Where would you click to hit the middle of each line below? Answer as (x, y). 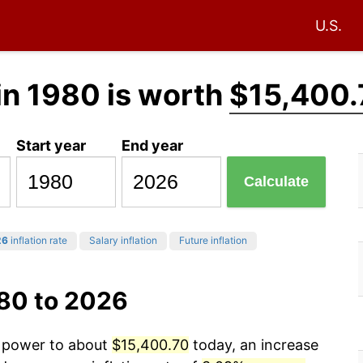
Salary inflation (123, 241)
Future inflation (213, 241)
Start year (51, 145)
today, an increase (254, 345)
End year (153, 145)
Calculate (277, 182)
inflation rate (38, 241)
